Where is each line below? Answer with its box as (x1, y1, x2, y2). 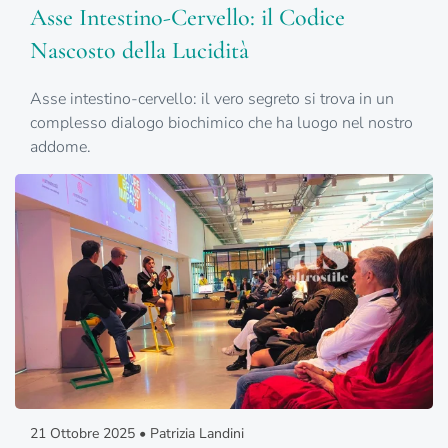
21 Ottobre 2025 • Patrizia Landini (30, 424, 244, 444)
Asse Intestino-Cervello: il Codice (30, 3, 345, 33)
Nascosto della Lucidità (30, 36, 249, 66)
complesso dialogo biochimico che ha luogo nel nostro (30, 112, 413, 135)
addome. (30, 136, 91, 159)
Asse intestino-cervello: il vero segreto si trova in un (30, 88, 394, 111)
